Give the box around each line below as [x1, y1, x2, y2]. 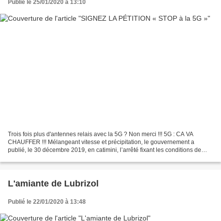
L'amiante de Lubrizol [8, 178, 99, 188]
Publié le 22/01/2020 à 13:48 [8, 198, 86, 205]
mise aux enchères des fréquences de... [8, 154, 114, 161]
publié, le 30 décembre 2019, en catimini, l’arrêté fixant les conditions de [8, 146, 201, 153]
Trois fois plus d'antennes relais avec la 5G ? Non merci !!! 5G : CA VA [8, 130, 193, 138]
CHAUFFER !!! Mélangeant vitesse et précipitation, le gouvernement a [8, 138, 194, 146]
